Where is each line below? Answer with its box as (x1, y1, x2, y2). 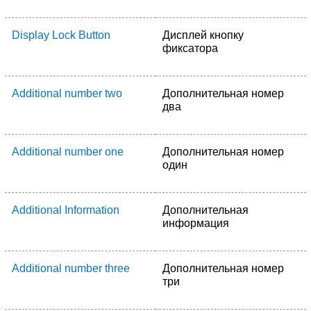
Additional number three (12, 262, 130, 274)
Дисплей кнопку (162, 29, 244, 41)
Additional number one (12, 146, 124, 158)
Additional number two (12, 87, 122, 99)
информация (162, 217, 229, 229)
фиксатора (162, 42, 218, 54)
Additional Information (12, 204, 119, 216)
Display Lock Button (12, 29, 110, 41)
